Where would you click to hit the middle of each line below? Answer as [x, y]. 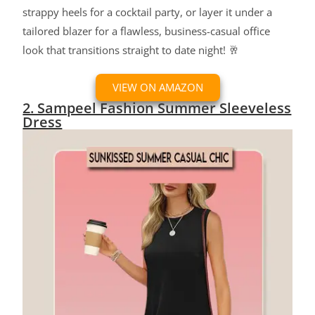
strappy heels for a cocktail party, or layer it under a [148, 12]
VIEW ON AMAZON [157, 88]
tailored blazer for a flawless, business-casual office [147, 31]
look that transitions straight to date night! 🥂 [131, 50]
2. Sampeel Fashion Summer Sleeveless [157, 108]
